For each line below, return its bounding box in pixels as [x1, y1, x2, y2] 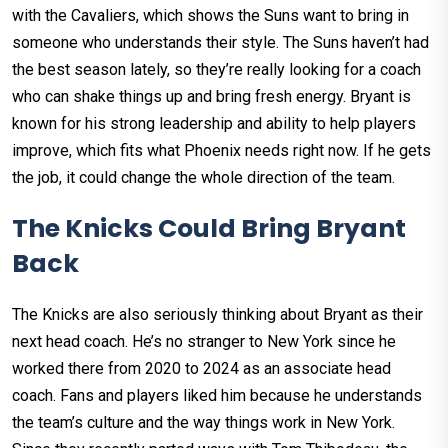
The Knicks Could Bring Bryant [12, 211, 406, 247]
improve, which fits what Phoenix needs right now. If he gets [12, 141, 431, 161]
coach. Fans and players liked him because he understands [12, 386, 422, 406]
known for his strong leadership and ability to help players [12, 114, 416, 134]
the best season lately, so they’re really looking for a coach [12, 60, 421, 80]
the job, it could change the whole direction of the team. [12, 168, 395, 188]
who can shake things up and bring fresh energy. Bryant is [12, 87, 411, 107]
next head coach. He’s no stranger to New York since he [12, 332, 396, 352]
